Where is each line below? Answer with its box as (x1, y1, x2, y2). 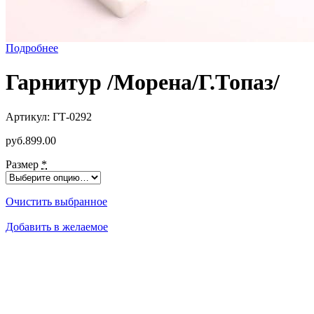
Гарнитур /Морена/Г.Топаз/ (6, 69, 280, 95)
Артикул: (6, 110, 53, 123)
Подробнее (6, 42, 58, 54)
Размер (6, 158, 41, 170)
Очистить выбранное (6, 195, 107, 207)
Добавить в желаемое (6, 220, 108, 233)
